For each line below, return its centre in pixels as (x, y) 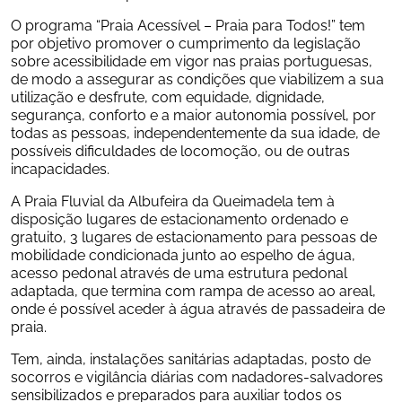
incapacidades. (60, 168)
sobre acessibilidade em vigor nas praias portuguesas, (192, 60)
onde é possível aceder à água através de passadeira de (198, 308)
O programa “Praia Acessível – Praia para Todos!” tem (188, 24)
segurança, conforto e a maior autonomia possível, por (193, 114)
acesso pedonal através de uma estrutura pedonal (179, 272)
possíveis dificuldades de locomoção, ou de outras (180, 150)
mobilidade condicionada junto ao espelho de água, (183, 254)
